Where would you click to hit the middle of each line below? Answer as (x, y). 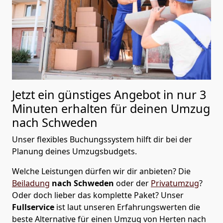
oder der (133, 183)
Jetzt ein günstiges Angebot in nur (106, 95)
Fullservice (34, 207)
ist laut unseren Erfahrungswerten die (128, 207)
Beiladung (31, 183)
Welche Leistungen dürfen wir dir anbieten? (94, 171)
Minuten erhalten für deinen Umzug (111, 109)
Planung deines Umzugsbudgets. (74, 152)
